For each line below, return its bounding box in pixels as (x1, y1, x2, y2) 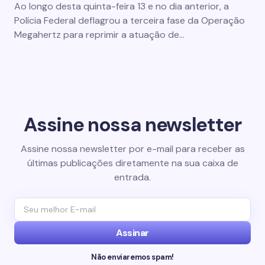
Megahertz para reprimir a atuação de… (14, 28, 185, 41)
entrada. (114, 171, 151, 183)
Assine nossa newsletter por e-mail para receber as (20, 143, 245, 155)
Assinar (116, 227, 149, 239)
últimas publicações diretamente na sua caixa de (27, 157, 238, 169)
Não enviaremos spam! (91, 252, 174, 262)
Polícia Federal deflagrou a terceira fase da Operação (14, 14, 245, 27)
